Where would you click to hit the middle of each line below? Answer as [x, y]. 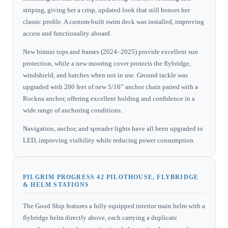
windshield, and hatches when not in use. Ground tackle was [105, 75]
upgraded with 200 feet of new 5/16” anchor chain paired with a [110, 87]
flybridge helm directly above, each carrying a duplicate [100, 217]
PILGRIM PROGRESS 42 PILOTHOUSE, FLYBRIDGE [111, 177]
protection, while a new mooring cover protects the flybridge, [107, 63]
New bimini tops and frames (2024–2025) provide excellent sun [110, 51]
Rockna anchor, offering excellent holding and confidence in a [109, 98]
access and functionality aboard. [67, 33]
